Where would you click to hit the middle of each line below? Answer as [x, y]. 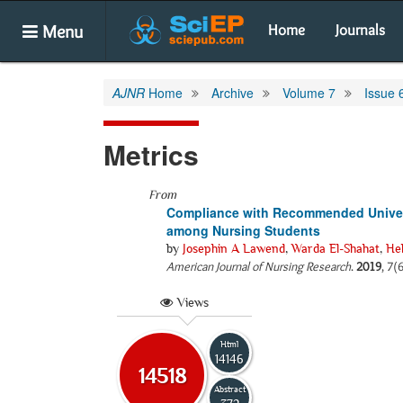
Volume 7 [309, 93]
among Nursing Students [243, 230]
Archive [233, 93]
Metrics [151, 154]
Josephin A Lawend [234, 248]
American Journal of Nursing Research [259, 266]
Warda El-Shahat [336, 248]
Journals [360, 30]
